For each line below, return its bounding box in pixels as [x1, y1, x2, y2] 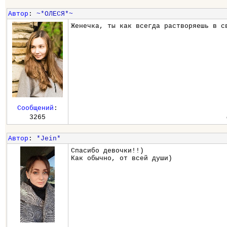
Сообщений [17, 104, 54, 112]
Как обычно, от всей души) [71, 155, 173, 162]
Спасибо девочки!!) [71, 147, 144, 155]
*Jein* [36, 135, 61, 142]
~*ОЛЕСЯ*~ [36, 10, 73, 18]
